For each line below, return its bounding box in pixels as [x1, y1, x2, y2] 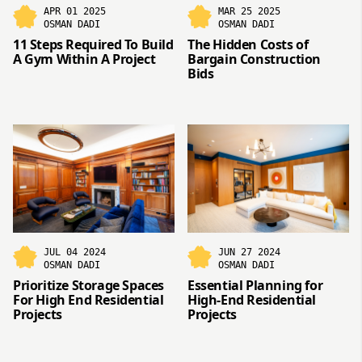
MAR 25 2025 [218, 6, 280, 18]
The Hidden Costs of [187, 36, 309, 54]
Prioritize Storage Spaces [13, 276, 165, 294]
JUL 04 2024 [44, 246, 106, 258]
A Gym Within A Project [13, 50, 156, 69]
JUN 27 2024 [218, 246, 280, 258]
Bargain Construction [187, 50, 322, 69]
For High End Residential [13, 290, 164, 309]
